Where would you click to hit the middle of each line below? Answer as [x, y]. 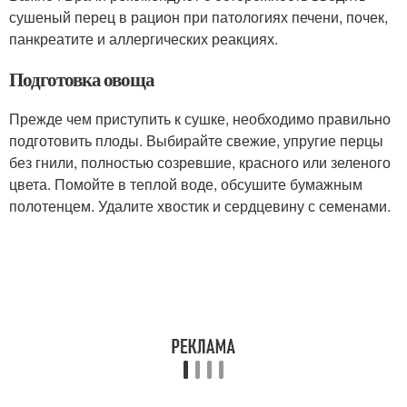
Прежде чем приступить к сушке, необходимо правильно [200, 119]
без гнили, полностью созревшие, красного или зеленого [200, 162]
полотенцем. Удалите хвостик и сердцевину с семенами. [200, 206]
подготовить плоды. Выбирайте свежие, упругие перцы [196, 140]
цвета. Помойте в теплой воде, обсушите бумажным [186, 184]
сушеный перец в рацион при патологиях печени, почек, [199, 17]
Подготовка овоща [82, 79]
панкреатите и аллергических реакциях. [144, 39]
